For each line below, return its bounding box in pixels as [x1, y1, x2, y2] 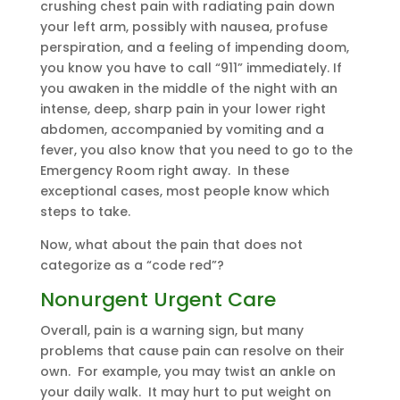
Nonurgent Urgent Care [39, 286, 276, 313]
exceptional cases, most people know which [39, 182, 329, 200]
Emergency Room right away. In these [39, 162, 289, 179]
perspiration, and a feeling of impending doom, [39, 38, 349, 56]
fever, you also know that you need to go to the [39, 141, 353, 159]
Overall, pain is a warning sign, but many [39, 321, 304, 339]
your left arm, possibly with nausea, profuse [39, 18, 328, 36]
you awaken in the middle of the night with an [39, 79, 337, 97]
